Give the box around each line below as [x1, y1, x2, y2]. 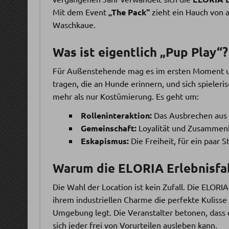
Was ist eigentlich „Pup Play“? [52, 43, 228, 60]
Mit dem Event [52, 6, 108, 17]
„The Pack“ [108, 6, 150, 17]
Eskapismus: [80, 135, 129, 146]
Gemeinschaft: [80, 122, 136, 133]
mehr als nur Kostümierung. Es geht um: [52, 90, 199, 101]
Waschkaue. [52, 19, 96, 30]
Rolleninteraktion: [80, 109, 152, 121]
